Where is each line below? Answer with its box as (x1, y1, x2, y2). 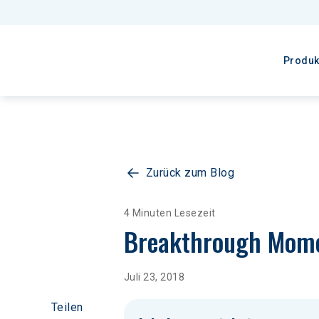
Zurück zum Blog (146, 166, 235, 179)
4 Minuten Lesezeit (124, 207, 216, 219)
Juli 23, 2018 (124, 271, 185, 283)
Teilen (51, 300, 83, 314)
